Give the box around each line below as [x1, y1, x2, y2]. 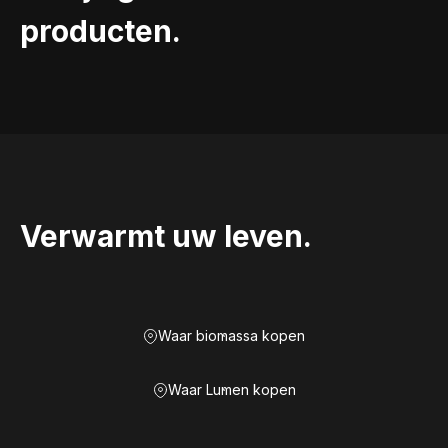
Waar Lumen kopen [167, 381, 296, 398]
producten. [20, 13, 181, 49]
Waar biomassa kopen [158, 327, 305, 344]
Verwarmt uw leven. [20, 218, 312, 254]
